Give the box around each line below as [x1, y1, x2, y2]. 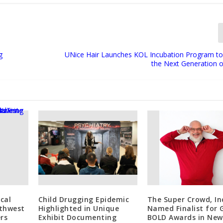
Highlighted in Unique [38, 203, 119, 213]
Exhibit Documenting [38, 212, 117, 222]
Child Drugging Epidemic [38, 194, 129, 204]
